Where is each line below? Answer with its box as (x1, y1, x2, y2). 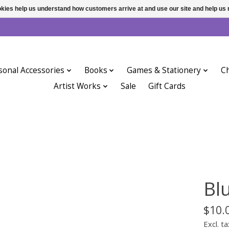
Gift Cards (148, 81, 186, 92)
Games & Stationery (127, 65, 201, 76)
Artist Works (54, 81, 101, 92)
